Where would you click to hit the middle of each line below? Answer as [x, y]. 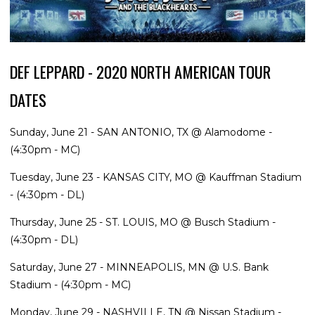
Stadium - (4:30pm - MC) [70, 284]
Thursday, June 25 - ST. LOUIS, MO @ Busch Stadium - [143, 222]
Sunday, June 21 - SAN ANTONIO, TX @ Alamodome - [141, 132]
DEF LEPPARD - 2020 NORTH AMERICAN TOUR [140, 71]
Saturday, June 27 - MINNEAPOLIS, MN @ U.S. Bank [139, 267]
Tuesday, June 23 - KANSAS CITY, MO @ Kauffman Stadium [156, 177]
